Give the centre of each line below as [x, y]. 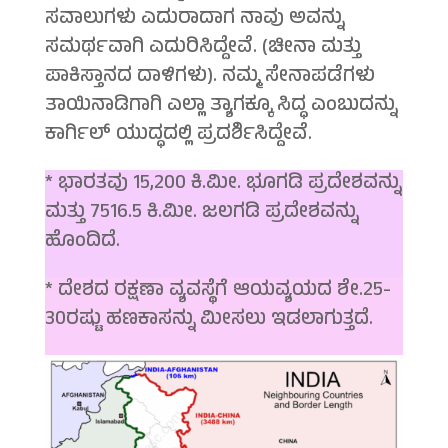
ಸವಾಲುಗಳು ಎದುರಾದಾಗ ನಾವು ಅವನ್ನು [194, 20]
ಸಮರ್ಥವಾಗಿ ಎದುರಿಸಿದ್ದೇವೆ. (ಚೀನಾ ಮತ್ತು [202, 49]
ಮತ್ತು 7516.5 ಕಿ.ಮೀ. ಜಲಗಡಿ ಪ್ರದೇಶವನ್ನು [201, 214]
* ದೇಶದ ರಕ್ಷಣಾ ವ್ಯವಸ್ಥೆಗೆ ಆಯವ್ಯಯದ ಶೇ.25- [217, 292]
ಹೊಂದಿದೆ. [82, 243]
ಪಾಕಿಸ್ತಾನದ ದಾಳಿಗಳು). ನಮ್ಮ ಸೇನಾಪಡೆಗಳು [209, 78]
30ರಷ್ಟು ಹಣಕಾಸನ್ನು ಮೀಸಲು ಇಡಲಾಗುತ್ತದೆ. [208, 321]
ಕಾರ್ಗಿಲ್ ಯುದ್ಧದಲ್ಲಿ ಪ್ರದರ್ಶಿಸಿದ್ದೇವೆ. [178, 136]
